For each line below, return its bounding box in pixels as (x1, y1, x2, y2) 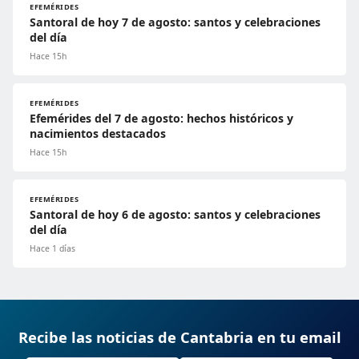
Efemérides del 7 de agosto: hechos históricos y (30, 110, 293, 126)
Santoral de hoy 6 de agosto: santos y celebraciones (30, 206, 321, 222)
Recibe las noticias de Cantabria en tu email (18, 326, 341, 347)
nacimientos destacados (30, 125, 166, 141)
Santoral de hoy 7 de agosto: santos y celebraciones (30, 14, 321, 30)
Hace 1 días (30, 242, 75, 254)
